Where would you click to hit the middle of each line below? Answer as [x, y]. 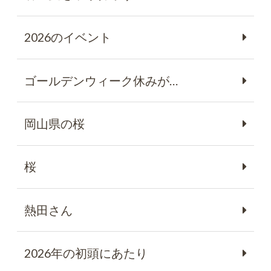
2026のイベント [67, 38]
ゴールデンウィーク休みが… [101, 80]
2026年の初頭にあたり [86, 253]
